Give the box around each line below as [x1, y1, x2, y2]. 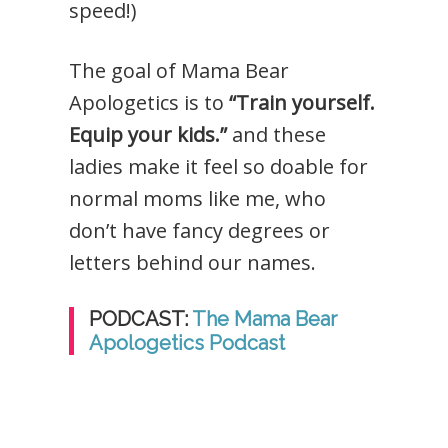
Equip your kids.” [69, 120, 228, 148]
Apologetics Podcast [89, 330, 286, 355]
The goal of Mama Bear [69, 56, 290, 84]
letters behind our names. [69, 248, 317, 276]
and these [227, 120, 327, 148]
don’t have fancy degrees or [69, 216, 331, 244]
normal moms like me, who [69, 184, 327, 212]
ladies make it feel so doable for [69, 152, 369, 180]
